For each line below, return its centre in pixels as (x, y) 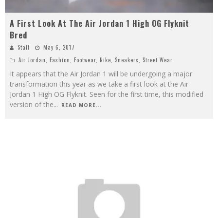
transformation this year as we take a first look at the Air (99, 84)
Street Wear (158, 60)
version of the (32, 104)
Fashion (60, 60)
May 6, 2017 (59, 47)
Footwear (85, 60)
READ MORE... (82, 105)
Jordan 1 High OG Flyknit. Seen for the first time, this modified (107, 94)
